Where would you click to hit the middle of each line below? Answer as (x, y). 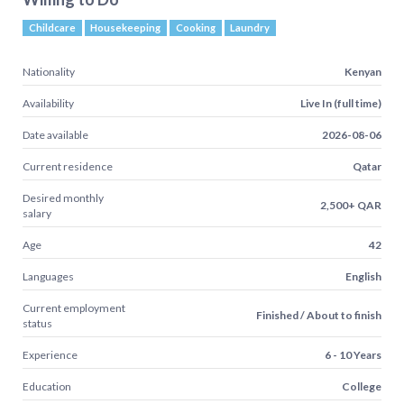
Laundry (250, 27)
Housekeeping (126, 27)
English (363, 276)
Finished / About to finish (319, 315)
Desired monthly (63, 197)
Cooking (195, 27)
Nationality (49, 71)
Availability (48, 103)
